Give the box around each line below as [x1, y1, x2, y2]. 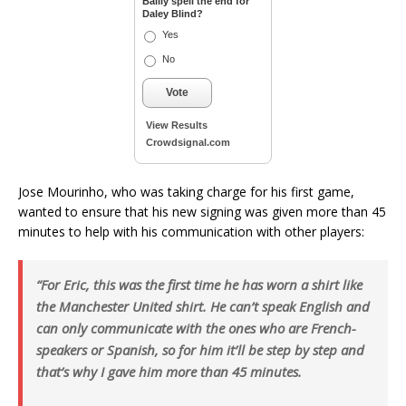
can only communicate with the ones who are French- [36, 319, 356, 337]
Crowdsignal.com [146, 137, 230, 148]
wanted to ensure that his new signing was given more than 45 [18, 203, 386, 220]
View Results [146, 120, 208, 130]
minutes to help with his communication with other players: [18, 223, 364, 240]
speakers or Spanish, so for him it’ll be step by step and [36, 341, 364, 359]
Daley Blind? [142, 8, 203, 19]
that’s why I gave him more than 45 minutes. [36, 362, 302, 381]
